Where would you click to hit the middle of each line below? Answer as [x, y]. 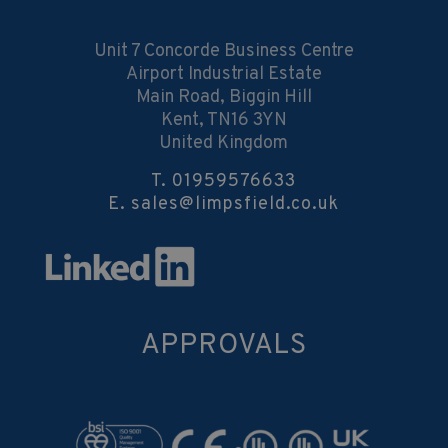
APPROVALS [223, 345]
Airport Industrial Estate [223, 74]
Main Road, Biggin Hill [223, 97]
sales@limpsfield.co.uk [235, 204]
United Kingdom [224, 143]
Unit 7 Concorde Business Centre [223, 51]
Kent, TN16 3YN [223, 120]
